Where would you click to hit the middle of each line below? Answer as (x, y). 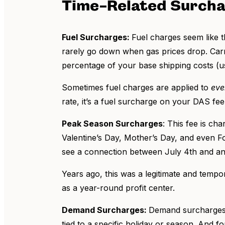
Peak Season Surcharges (112, 124)
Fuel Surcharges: (97, 37)
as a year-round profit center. (120, 188)
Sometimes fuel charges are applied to (136, 87)
